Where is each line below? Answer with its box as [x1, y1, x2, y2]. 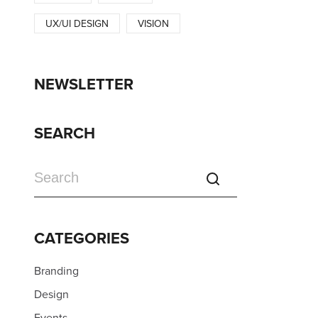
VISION [138, 16, 169, 31]
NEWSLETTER [34, 72, 133, 95]
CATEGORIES [34, 226, 129, 249]
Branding [34, 263, 79, 278]
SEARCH [34, 121, 95, 144]
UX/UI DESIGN [45, 16, 109, 31]
